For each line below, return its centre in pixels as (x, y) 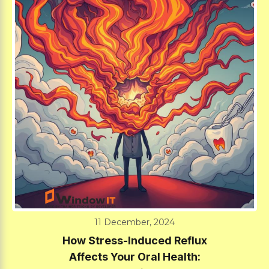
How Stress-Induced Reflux (134, 240)
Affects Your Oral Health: (134, 256)
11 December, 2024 (134, 222)
